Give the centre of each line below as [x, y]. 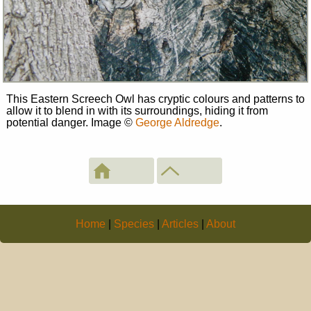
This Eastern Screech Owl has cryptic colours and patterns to [155, 99]
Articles [180, 224]
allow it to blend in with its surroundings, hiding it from [137, 111]
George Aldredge [177, 123]
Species [134, 224]
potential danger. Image [65, 123]
